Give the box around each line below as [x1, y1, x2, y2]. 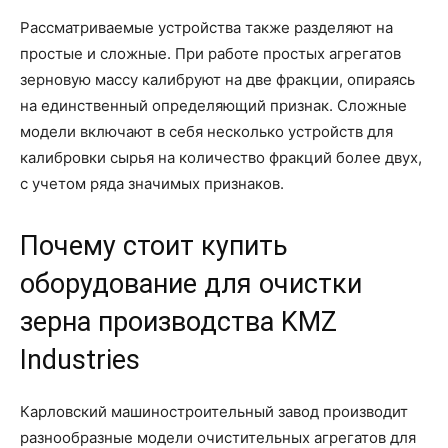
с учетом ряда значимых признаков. [20, 173, 284, 193]
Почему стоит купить [20, 229, 288, 262]
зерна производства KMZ [20, 305, 337, 338]
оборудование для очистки [20, 267, 362, 300]
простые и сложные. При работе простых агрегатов [20, 43, 401, 63]
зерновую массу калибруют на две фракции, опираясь [20, 69, 415, 89]
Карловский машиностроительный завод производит [20, 401, 408, 421]
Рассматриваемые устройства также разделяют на [20, 17, 393, 37]
